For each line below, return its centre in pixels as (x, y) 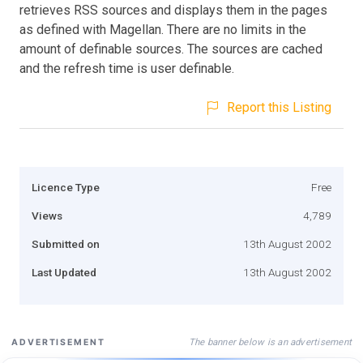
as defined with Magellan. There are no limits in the (163, 29)
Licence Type (66, 187)
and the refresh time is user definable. (127, 68)
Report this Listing (279, 107)
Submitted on (66, 243)
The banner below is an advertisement (270, 342)
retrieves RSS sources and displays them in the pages (173, 10)
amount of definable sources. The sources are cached (171, 49)
